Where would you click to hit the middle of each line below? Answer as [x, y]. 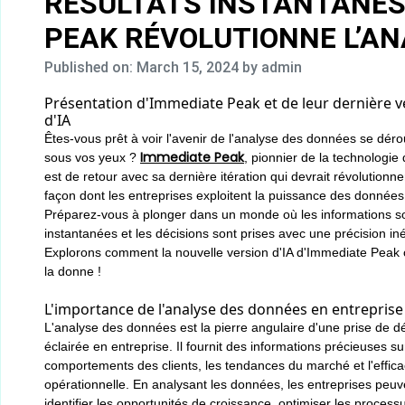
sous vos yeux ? [92, 157]
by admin [272, 67]
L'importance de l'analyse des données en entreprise [224, 309]
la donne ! [73, 271]
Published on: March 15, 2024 [143, 67]
